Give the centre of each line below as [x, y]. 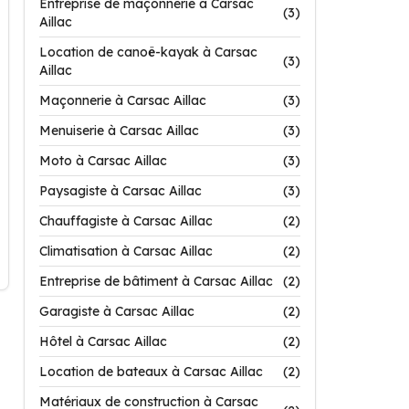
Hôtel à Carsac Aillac [103, 341]
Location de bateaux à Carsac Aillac [151, 372]
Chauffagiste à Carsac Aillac [126, 221]
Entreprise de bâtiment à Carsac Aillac [156, 281]
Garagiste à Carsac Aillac [117, 311]
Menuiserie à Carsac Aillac [119, 131]
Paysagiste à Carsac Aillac [121, 191]
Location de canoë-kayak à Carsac [148, 52]
